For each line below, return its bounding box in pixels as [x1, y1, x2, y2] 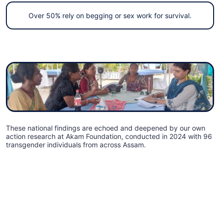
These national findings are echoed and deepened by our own [6, 124, 205, 133]
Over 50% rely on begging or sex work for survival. [28, 11, 192, 20]
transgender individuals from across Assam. [6, 140, 146, 149]
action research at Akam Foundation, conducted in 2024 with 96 [6, 132, 212, 141]
